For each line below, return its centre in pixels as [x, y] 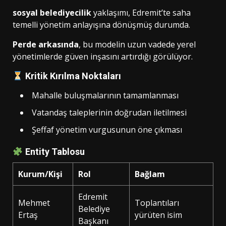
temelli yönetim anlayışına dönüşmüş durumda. [101, 25]
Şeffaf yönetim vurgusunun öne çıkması [107, 130]
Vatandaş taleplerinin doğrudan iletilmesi [109, 113]
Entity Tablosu [54, 152]
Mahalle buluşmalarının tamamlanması [105, 96]
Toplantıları [157, 203]
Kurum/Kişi [40, 174]
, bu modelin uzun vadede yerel [137, 45]
